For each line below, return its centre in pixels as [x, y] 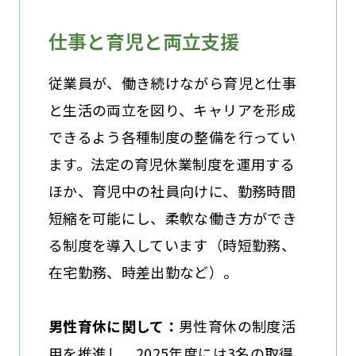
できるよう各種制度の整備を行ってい [172, 136]
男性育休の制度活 [238, 325]
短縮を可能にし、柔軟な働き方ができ [172, 217]
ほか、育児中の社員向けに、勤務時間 [172, 190]
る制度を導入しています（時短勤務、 [172, 244]
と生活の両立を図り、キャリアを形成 [172, 109]
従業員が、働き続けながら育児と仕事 [172, 82]
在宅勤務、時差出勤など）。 [143, 271]
